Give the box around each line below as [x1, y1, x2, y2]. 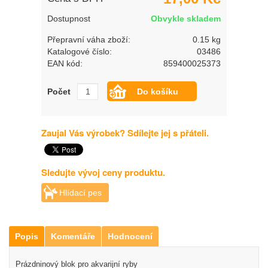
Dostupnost [47, 14, 90, 23]
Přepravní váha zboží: [47, 35, 130, 44]
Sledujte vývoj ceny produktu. [41, 166, 165, 179]
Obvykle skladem [151, 14, 221, 23]
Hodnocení [108, 232, 153, 241]
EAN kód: [47, 59, 83, 68]
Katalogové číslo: [47, 47, 112, 56]
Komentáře [51, 232, 95, 241]
